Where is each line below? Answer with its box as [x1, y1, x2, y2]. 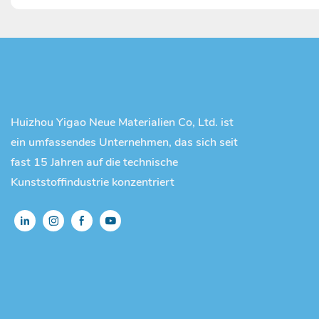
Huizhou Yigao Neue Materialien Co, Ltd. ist [11, 115, 234, 131]
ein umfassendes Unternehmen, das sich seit [11, 135, 238, 151]
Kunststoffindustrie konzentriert [11, 174, 174, 191]
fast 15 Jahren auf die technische [11, 155, 178, 171]
